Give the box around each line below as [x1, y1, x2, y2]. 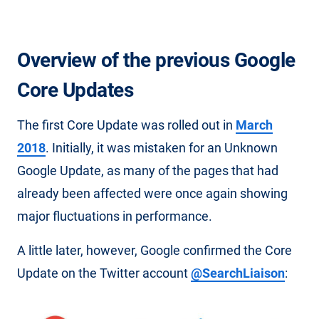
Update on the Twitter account [17, 266, 191, 281]
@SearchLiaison [191, 266, 285, 281]
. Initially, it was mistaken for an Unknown [46, 140, 278, 155]
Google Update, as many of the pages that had [17, 163, 278, 178]
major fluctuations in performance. [17, 209, 212, 224]
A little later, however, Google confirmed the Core [17, 243, 292, 258]
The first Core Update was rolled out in [17, 117, 236, 132]
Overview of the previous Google [17, 48, 296, 72]
